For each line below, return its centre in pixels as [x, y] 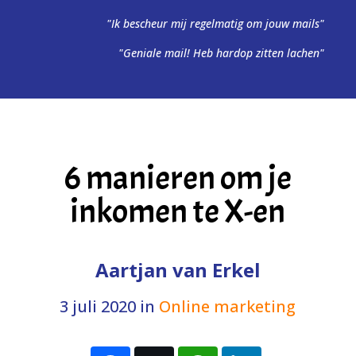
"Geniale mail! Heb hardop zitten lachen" [221, 53]
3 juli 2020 [98, 306]
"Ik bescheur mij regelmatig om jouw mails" [215, 23]
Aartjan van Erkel [178, 270]
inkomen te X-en [178, 212]
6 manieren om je [178, 178]
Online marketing [228, 306]
